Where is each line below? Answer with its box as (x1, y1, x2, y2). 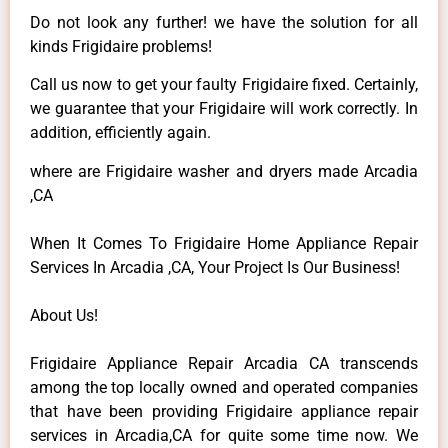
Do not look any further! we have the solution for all (30, 12, 418, 32)
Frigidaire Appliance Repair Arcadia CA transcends (30, 353, 418, 373)
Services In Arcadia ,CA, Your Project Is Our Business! (30, 257, 400, 277)
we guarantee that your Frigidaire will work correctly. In (30, 99, 418, 119)
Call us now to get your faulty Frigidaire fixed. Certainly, (30, 75, 418, 95)
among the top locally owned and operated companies (30, 377, 418, 397)
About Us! (30, 305, 98, 325)
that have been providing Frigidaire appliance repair (30, 401, 418, 421)
